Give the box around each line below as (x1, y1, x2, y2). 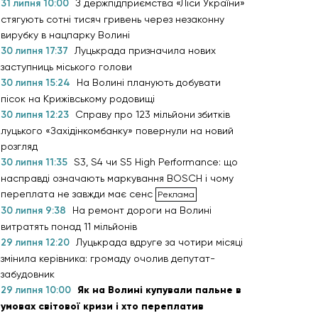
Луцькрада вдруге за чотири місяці (76, 236, 243, 248)
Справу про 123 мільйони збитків (75, 109, 230, 120)
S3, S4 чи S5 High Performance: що (74, 156, 238, 168)
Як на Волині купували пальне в (77, 284, 241, 296)
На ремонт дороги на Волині (72, 204, 212, 216)
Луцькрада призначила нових (75, 45, 216, 56)
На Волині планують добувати (77, 77, 221, 88)
